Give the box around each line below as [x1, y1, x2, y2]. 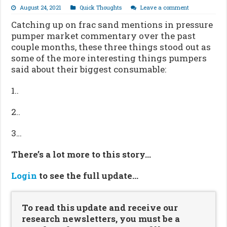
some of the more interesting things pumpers [11, 52, 207, 64]
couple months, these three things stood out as [11, 41, 211, 53]
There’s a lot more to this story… [11, 148, 152, 161]
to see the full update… [37, 170, 141, 182]
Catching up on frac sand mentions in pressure [11, 19, 213, 31]
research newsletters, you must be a [22, 213, 180, 225]
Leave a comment [140, 4, 190, 12]
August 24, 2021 [20, 4, 62, 12]
